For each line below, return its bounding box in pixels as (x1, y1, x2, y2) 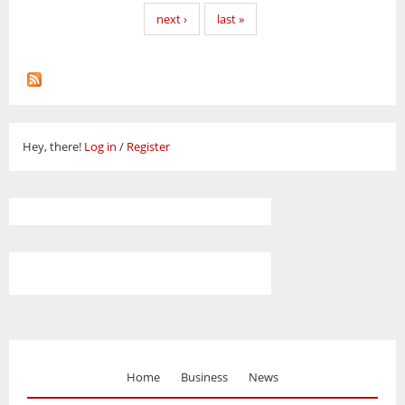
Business (181, 368, 228, 385)
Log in (84, 137, 117, 155)
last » (217, 10, 244, 27)
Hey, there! (23, 137, 84, 155)
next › (156, 10, 187, 27)
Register (127, 137, 170, 155)
